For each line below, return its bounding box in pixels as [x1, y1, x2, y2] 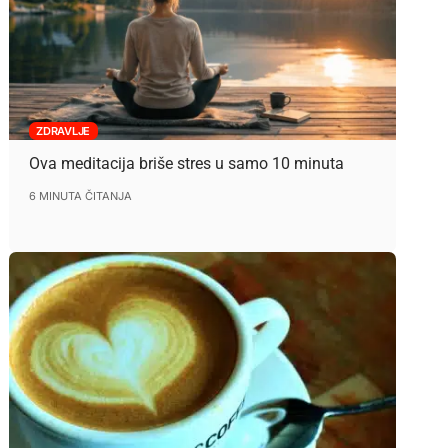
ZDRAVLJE [36, 123, 91, 138]
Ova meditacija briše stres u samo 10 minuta [28, 153, 344, 173]
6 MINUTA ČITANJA [28, 188, 132, 203]
